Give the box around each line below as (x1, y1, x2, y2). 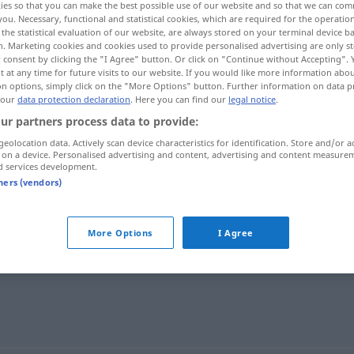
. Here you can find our (130, 92, 228, 105)
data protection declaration (17, 92, 130, 105)
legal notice (228, 92, 276, 105)
